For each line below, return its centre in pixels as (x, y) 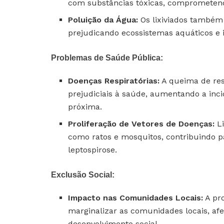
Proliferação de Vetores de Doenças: (141, 123)
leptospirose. (93, 149)
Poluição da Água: (103, 19)
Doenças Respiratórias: (114, 80)
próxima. (85, 106)
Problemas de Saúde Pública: (107, 57)
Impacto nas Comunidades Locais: (136, 197)
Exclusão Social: (83, 174)
